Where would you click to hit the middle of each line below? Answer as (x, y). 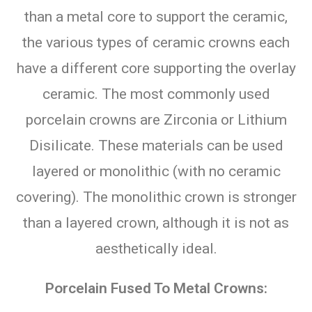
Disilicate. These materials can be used (156, 145)
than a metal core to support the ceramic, (156, 16)
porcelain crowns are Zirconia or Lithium (156, 119)
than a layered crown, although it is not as (156, 223)
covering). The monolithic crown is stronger (156, 197)
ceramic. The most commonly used (156, 94)
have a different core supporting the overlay (156, 68)
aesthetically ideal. (156, 248)
